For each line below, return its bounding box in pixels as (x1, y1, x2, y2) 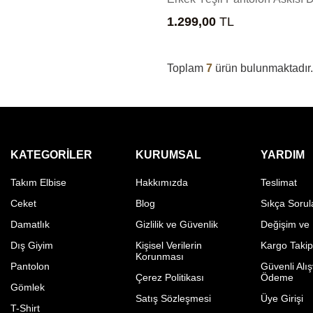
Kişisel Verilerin (136, 239, 203, 251)
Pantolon (10, 260, 50, 272)
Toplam (167, 61, 206, 74)
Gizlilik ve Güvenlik (136, 218, 219, 230)
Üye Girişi (261, 292, 304, 304)
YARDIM (261, 148, 305, 161)
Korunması (136, 250, 184, 262)
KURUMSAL (136, 148, 202, 161)
